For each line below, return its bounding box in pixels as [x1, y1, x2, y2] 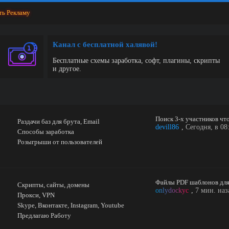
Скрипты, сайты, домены [17, 181, 90, 189]
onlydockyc [155, 187, 189, 194]
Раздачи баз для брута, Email [17, 118, 100, 125]
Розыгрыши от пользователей [17, 138, 103, 146]
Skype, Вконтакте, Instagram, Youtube [17, 201, 125, 209]
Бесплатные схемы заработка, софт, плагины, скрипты [53, 57, 220, 64]
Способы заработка [17, 128, 75, 135]
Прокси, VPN [17, 191, 55, 199]
